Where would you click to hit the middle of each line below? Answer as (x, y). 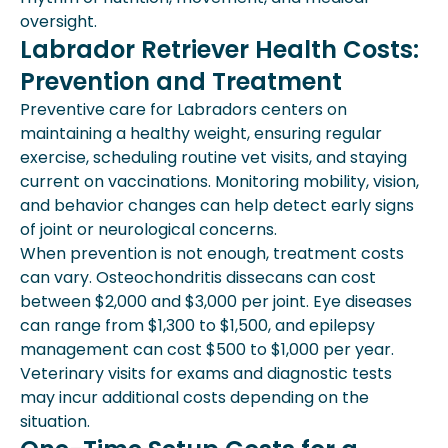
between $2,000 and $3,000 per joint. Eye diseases (216, 301)
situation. (55, 421)
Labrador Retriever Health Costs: (219, 49)
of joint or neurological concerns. (148, 229)
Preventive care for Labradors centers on (183, 109)
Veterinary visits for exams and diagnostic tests (206, 373)
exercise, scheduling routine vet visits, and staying (213, 157)
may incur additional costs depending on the (194, 397)
